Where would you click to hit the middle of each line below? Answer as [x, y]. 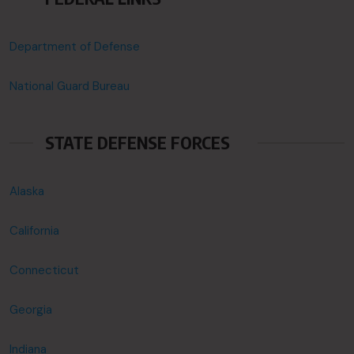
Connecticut [44, 270]
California [34, 231]
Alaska [27, 191]
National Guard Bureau [70, 86]
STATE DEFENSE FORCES [137, 142]
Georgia [31, 310]
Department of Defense [75, 47]
